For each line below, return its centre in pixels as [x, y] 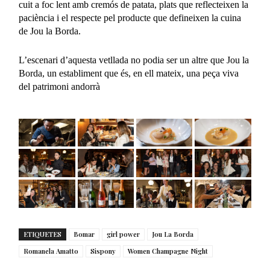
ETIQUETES [43, 234]
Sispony [103, 251]
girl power [124, 234]
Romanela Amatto [51, 251]
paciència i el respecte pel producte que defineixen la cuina [130, 17]
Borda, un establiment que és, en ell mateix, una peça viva [129, 73]
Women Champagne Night [168, 251]
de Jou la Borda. [50, 31]
